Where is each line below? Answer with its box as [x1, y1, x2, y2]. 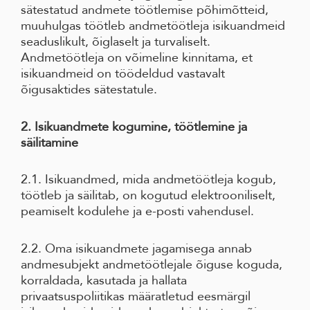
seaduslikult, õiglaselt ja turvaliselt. [21, 34, 210, 50]
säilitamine [21, 134, 78, 150]
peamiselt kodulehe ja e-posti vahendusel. [21, 203, 254, 219]
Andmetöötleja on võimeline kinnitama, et [21, 50, 253, 66]
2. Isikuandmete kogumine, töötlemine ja [21, 118, 247, 134]
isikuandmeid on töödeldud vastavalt [21, 66, 225, 82]
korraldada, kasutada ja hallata [21, 272, 187, 288]
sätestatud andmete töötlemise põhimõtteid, [21, 2, 268, 18]
